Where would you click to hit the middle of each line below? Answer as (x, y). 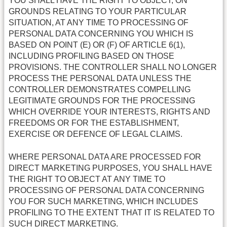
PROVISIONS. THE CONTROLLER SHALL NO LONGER (113, 67)
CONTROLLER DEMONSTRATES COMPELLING (100, 90)
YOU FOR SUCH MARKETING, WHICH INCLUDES (103, 201)
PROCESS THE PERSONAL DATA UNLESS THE (100, 79)
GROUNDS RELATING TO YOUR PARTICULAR (98, 12)
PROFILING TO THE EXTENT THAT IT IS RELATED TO (111, 212)
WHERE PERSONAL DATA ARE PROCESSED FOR (105, 157)
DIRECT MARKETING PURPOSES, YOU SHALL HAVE (110, 168)
